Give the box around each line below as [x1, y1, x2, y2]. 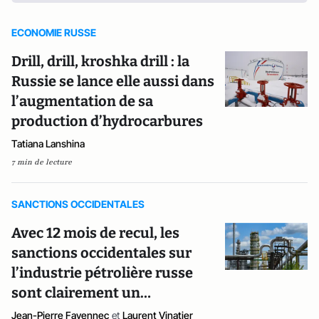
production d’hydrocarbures [11, 113, 203, 130]
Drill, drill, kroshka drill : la [11, 53, 189, 70]
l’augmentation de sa [11, 93, 153, 110]
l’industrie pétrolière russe [11, 264, 193, 281]
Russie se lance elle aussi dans [11, 73, 214, 90]
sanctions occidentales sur [11, 244, 192, 261]
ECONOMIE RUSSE [11, 26, 96, 38]
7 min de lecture [11, 157, 72, 167]
